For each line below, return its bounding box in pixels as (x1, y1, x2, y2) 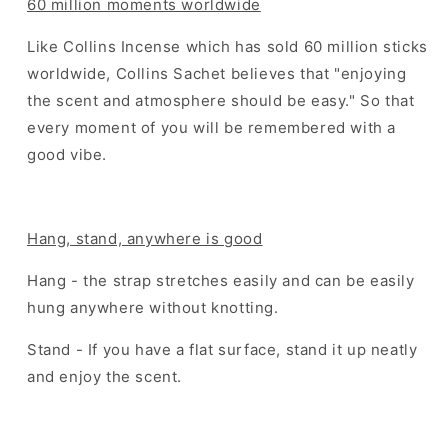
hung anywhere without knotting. (27, 298, 284, 318)
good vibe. (27, 145, 107, 165)
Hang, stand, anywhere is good (27, 229, 263, 249)
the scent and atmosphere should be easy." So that (27, 91, 415, 111)
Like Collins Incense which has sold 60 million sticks (27, 37, 428, 57)
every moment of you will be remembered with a (27, 118, 397, 138)
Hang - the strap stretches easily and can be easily (27, 271, 415, 291)
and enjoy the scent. (27, 367, 187, 387)
